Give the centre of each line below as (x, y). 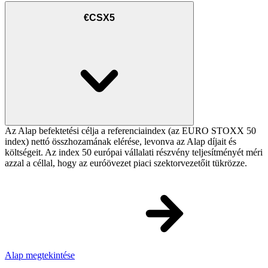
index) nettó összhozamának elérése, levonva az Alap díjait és (121, 142)
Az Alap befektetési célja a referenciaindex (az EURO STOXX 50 (130, 131)
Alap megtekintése (40, 255)
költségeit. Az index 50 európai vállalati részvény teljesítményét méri (134, 153)
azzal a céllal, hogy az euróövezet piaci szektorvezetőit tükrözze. (126, 163)
